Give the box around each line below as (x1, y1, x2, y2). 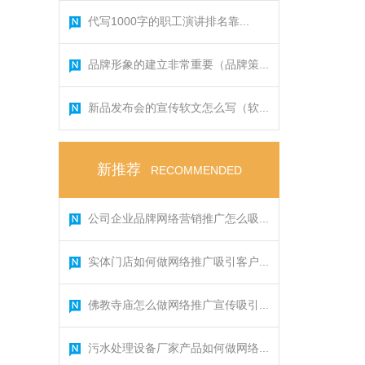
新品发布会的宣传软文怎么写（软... (88, 101, 269, 114)
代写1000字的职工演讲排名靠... (88, 15, 249, 28)
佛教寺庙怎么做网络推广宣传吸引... (88, 298, 269, 311)
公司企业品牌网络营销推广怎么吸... (88, 212, 269, 225)
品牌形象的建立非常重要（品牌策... (88, 58, 269, 71)
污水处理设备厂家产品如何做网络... (88, 341, 269, 354)
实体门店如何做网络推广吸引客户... (88, 255, 269, 268)
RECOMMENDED (150, 164, 242, 177)
